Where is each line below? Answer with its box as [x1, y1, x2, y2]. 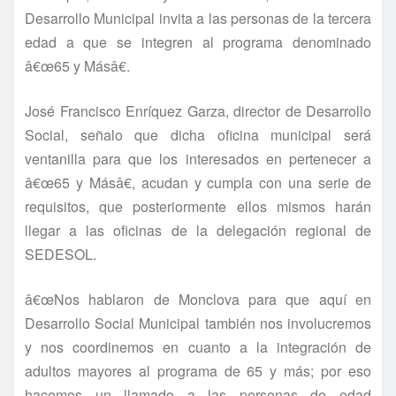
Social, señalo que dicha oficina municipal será [25, 124, 371, 145]
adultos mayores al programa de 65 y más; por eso [25, 360, 371, 381]
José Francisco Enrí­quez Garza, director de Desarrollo [25, 100, 371, 121]
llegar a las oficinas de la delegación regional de [25, 219, 371, 240]
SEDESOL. [25, 243, 96, 264]
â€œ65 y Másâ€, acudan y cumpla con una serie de [25, 171, 371, 193]
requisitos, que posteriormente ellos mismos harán [25, 195, 371, 217]
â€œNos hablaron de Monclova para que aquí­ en [25, 288, 371, 309]
